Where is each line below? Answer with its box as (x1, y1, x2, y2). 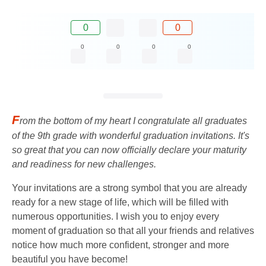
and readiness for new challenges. (12, 159, 156, 169)
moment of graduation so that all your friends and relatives (12, 225, 254, 236)
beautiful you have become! (12, 254, 128, 264)
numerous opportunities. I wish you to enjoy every (12, 211, 219, 221)
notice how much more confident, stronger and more (12, 239, 229, 250)
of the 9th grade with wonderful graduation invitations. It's (12, 130, 249, 141)
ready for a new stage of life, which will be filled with (12, 197, 229, 207)
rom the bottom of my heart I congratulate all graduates (20, 115, 247, 126)
